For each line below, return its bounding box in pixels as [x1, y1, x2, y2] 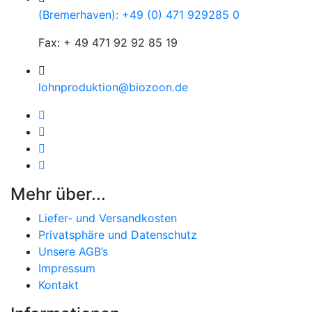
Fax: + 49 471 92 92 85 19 [38, 35, 178, 49]
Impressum [38, 260, 95, 275]
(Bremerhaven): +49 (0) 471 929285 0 [38, 7, 240, 22]
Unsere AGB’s [38, 244, 108, 258]
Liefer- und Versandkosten [38, 210, 177, 225]
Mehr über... [10, 183, 106, 204]
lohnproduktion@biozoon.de [38, 79, 188, 94]
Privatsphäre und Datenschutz [38, 227, 197, 242]
